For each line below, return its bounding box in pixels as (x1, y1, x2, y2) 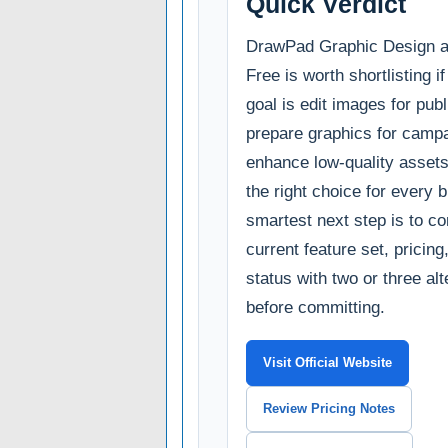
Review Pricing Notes (263, 401, 395, 417)
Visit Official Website (263, 355, 392, 371)
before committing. (246, 298, 385, 318)
